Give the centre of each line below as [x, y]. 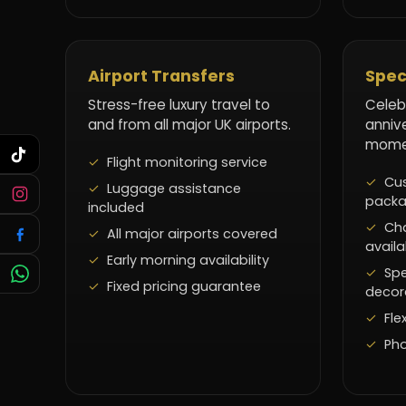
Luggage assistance [174, 188]
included [116, 207]
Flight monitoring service [187, 162]
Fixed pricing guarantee [184, 286]
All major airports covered [192, 233]
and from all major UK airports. [189, 124]
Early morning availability [188, 260]
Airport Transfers [161, 76]
